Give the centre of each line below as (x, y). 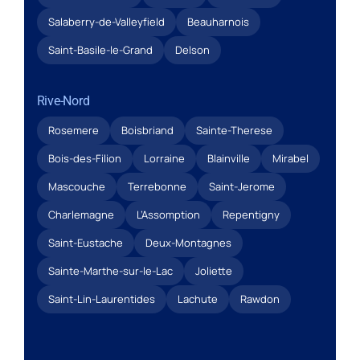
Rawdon (260, 299)
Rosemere (73, 130)
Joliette (213, 270)
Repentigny (251, 214)
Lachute (197, 299)
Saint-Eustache (85, 242)
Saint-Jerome (241, 186)
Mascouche (76, 186)
